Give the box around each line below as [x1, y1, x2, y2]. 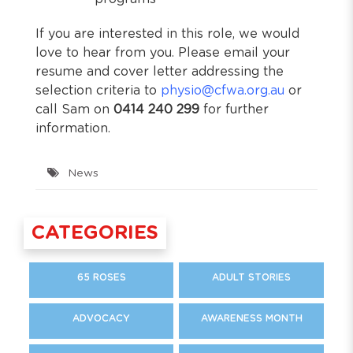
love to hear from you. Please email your [35, 46, 290, 59]
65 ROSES [76, 272, 126, 281]
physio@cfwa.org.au [161, 84, 284, 97]
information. [35, 122, 110, 135]
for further [199, 103, 269, 116]
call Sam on [35, 103, 113, 116]
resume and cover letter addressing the [35, 65, 284, 78]
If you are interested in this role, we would [35, 28, 299, 40]
